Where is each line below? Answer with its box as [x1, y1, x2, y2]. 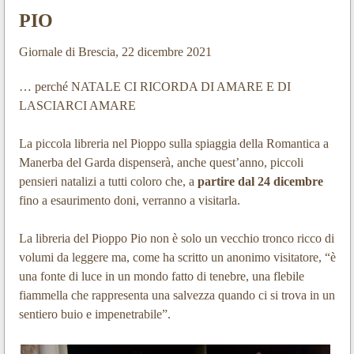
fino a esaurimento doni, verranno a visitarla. [18, 194, 240, 208]
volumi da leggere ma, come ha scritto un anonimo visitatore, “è [18, 250, 336, 265]
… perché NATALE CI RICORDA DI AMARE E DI [18, 80, 291, 94]
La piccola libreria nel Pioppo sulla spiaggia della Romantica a [18, 137, 329, 151]
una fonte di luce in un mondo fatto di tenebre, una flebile [18, 269, 304, 284]
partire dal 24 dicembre [197, 175, 323, 189]
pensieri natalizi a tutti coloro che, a [18, 175, 198, 189]
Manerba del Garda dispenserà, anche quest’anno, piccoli [18, 156, 303, 170]
